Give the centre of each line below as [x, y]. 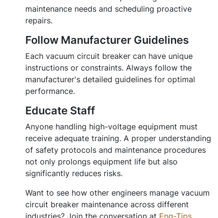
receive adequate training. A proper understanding [118, 138]
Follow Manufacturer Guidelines [107, 40]
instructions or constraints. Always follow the [109, 68]
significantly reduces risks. [74, 173]
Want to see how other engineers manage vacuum [118, 193]
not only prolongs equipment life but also [101, 162]
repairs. [39, 21]
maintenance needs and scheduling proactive [109, 9]
